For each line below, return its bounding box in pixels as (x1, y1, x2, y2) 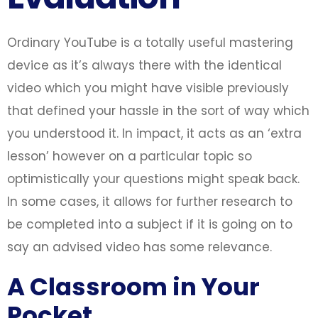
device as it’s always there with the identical (7, 56, 282, 74)
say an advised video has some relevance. (7, 238, 272, 256)
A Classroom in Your (7, 269, 260, 304)
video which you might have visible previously (7, 79, 289, 97)
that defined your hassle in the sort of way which (7, 102, 309, 119)
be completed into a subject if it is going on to (7, 215, 292, 233)
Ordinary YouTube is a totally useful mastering (7, 33, 293, 51)
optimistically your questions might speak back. (7, 170, 300, 187)
